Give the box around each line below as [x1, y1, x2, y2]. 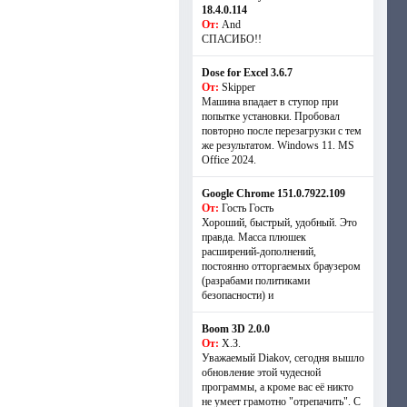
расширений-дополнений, [201, 245, 316, 258]
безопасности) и [201, 289, 273, 302]
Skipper [221, 81, 255, 94]
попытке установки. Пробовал [201, 110, 340, 123]
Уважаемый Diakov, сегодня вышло [201, 352, 364, 364]
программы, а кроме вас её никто [201, 381, 353, 393]
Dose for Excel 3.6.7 [201, 66, 293, 79]
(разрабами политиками [201, 274, 310, 287]
